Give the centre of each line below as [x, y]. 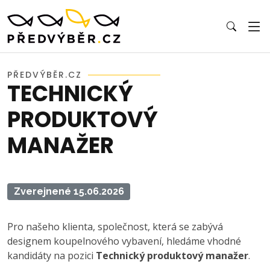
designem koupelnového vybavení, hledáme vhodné [124, 241]
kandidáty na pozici [52, 255]
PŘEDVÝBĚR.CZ [45, 75]
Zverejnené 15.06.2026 [69, 191]
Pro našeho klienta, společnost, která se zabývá [115, 226]
